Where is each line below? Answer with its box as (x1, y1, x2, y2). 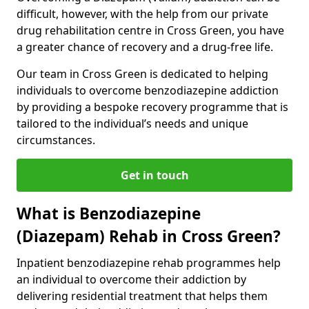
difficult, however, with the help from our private (17, 6, 268, 21)
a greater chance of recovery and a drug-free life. (17, 39, 273, 54)
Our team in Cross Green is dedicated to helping (17, 66, 268, 81)
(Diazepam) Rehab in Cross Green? (17, 225, 281, 247)
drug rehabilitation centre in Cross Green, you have (17, 22, 284, 38)
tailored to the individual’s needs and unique (17, 115, 248, 131)
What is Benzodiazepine (17, 202, 201, 224)
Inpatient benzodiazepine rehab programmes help (17, 255, 281, 270)
